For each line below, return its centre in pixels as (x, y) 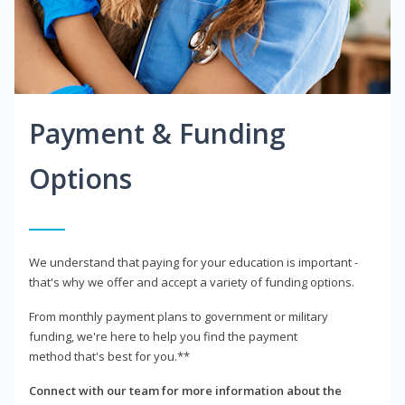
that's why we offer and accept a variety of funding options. (192, 283)
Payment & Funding (157, 134)
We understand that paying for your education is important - (193, 263)
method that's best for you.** (109, 357)
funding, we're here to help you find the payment (163, 337)
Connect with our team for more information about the (185, 391)
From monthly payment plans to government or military (179, 317)
